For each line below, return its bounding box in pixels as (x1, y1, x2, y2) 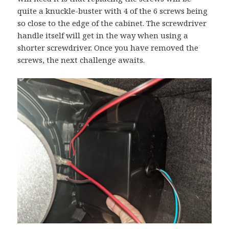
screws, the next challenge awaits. (17, 55, 145, 65)
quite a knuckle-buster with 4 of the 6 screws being (17, 6, 208, 16)
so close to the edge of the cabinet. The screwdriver (17, 18, 207, 29)
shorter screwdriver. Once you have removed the (17, 42, 199, 53)
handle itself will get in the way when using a (17, 30, 189, 41)
